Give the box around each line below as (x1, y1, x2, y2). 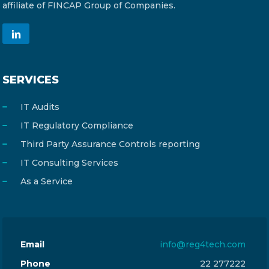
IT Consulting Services (20, 157, 118, 168)
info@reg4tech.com (160, 239, 246, 250)
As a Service (20, 176, 73, 187)
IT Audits (20, 101, 59, 112)
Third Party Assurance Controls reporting (20, 139, 200, 150)
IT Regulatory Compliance (20, 120, 133, 131)
